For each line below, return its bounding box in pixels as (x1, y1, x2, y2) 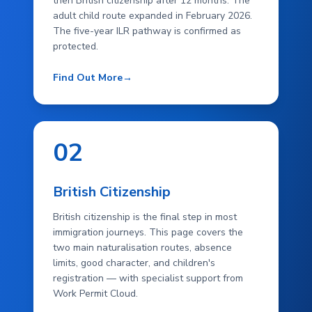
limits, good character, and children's (53, 256, 215, 270)
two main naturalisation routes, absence (53, 241, 232, 254)
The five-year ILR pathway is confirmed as (53, 24, 241, 38)
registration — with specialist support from (53, 272, 243, 285)
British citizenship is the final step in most (53, 210, 237, 224)
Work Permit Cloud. (53, 287, 138, 300)
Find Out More (53, 71, 123, 84)
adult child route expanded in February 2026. (53, 9, 252, 22)
